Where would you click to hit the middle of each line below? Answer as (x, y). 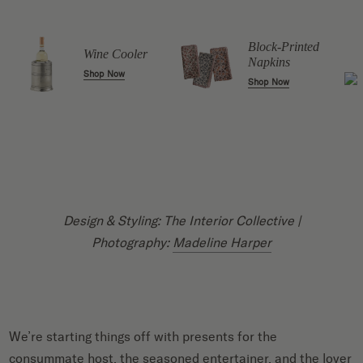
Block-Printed (283, 46)
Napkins (269, 62)
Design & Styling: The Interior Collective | (181, 220)
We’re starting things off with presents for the (143, 336)
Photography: (132, 242)
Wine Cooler (115, 54)
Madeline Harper (222, 242)
